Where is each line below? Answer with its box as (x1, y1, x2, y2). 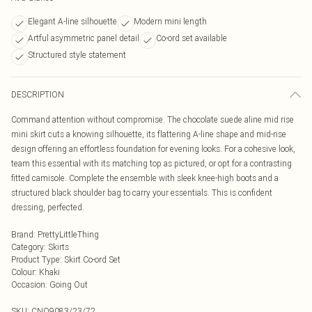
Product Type (11, 254, 60, 265)
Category (11, 242, 44, 252)
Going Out (49, 279, 88, 290)
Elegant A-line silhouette (28, 16, 117, 26)
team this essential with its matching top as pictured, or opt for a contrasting (11, 158, 292, 169)
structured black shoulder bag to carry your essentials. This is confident (11, 187, 272, 198)
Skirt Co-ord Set (64, 254, 120, 265)
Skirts (48, 242, 69, 252)
